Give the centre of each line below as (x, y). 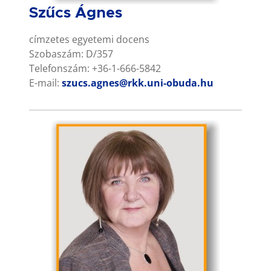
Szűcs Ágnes (76, 13)
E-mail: (45, 83)
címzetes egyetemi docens (89, 39)
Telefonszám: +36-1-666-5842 (95, 68)
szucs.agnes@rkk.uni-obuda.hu (138, 83)
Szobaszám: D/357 (71, 54)
